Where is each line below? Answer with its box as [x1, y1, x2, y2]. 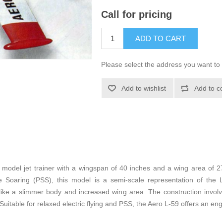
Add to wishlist [121, 84, 166, 93]
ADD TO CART [135, 34, 186, 43]
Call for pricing [101, 9, 172, 20]
